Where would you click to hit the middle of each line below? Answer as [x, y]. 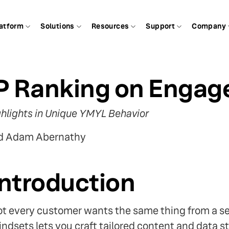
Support [161, 26]
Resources [110, 26]
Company [209, 26]
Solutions [58, 26]
